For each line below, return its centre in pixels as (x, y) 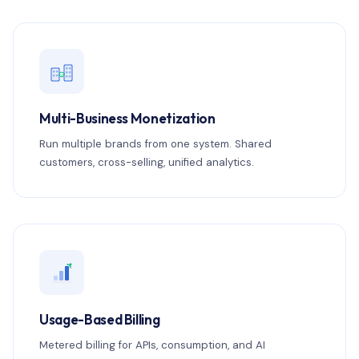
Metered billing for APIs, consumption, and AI (152, 345)
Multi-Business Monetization (127, 119)
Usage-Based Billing (100, 320)
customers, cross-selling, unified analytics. (147, 162)
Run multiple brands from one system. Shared (155, 144)
